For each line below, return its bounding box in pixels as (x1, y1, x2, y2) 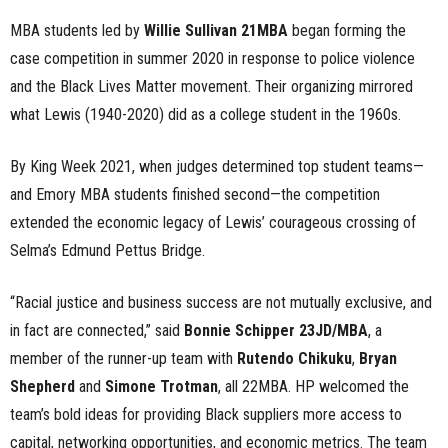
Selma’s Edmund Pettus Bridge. (10, 241, 209, 260)
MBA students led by (10, 21, 144, 40)
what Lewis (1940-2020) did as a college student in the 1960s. (10, 105, 401, 124)
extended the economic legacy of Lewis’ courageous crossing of (10, 213, 416, 232)
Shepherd (10, 377, 75, 396)
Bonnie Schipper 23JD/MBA (184, 321, 368, 340)
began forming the (288, 21, 406, 40)
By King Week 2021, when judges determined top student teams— (10, 157, 424, 176)
